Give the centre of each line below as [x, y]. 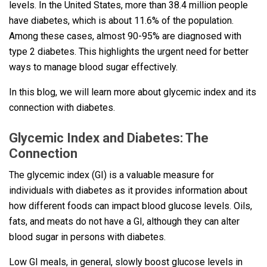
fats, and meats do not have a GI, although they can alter [124, 221]
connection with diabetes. [62, 107]
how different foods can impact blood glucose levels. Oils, [131, 206]
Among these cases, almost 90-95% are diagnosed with [125, 36]
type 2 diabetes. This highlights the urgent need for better [129, 51]
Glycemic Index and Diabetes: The [109, 138]
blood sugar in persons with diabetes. [87, 237]
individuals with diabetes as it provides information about [128, 190]
